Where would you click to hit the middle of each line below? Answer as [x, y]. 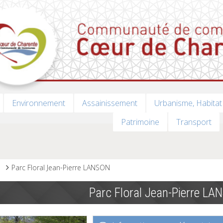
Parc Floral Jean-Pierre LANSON [61, 168]
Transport [194, 122]
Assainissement [110, 103]
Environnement [38, 103]
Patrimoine [140, 122]
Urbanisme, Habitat [188, 103]
